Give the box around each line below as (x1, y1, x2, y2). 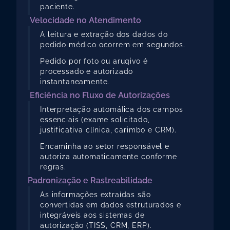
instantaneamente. (40, 78, 110, 86)
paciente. (40, 3, 75, 11)
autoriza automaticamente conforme (40, 152, 177, 161)
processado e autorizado (40, 67, 133, 75)
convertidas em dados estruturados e (40, 201, 181, 209)
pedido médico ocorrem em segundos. (40, 41, 185, 49)
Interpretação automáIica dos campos (40, 105, 183, 113)
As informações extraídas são (40, 190, 151, 199)
